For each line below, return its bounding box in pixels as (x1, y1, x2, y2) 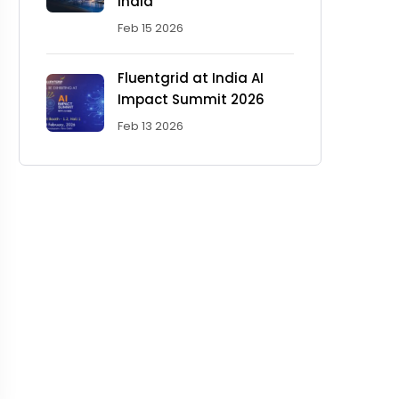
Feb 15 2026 (118, 20, 183, 37)
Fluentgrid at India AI (118, 69, 264, 88)
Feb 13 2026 (118, 118, 183, 135)
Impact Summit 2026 (118, 90, 265, 110)
